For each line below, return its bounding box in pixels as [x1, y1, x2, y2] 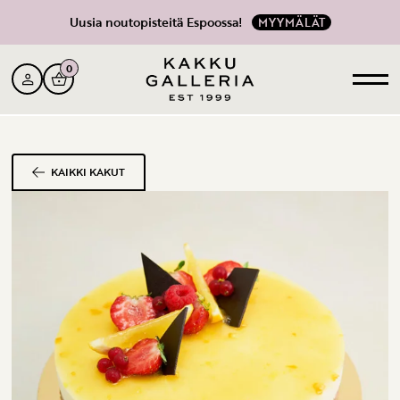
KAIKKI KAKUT [51, 164, 126, 180]
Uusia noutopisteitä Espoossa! [69, 12, 242, 31]
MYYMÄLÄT [257, 14, 325, 30]
